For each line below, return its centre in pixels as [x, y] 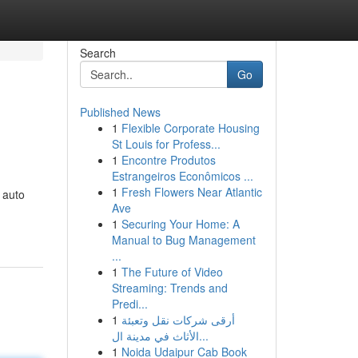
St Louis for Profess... [166, 144]
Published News [120, 112]
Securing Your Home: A [180, 224]
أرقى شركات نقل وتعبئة [178, 320]
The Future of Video [172, 272]
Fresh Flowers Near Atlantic [191, 192]
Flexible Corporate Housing [190, 128]
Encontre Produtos [168, 160]
